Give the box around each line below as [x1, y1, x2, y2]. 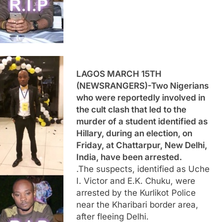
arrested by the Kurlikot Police [76, 187, 196, 198]
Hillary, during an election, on [76, 128, 192, 138]
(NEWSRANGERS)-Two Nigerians [76, 80, 209, 91]
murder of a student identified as [76, 116, 208, 126]
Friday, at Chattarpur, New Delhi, [76, 140, 207, 150]
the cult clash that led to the [76, 104, 186, 114]
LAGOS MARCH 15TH [76, 68, 162, 79]
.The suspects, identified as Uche [76, 164, 210, 174]
